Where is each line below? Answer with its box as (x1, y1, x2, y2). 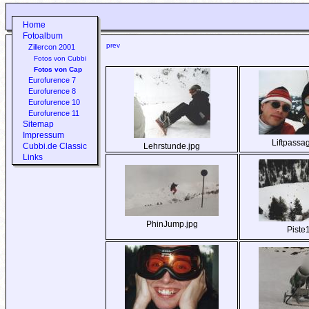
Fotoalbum (22, 31, 63, 41)
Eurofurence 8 (28, 87, 76, 95)
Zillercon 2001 (28, 43, 75, 51)
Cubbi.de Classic (22, 141, 87, 151)
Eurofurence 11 (28, 109, 79, 117)
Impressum (22, 130, 64, 140)
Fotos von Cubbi (33, 54, 86, 62)
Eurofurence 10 (28, 98, 80, 106)
